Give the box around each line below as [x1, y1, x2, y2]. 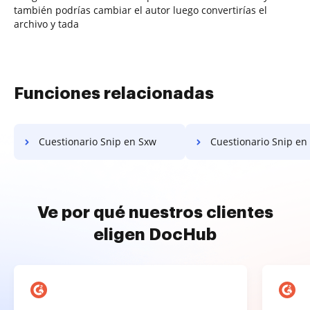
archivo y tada [14, 17, 79, 30]
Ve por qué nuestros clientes [37, 203, 273, 221]
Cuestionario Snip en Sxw [39, 134, 156, 148]
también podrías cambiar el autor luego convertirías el [14, 3, 267, 17]
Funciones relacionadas [14, 84, 214, 102]
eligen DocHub [93, 226, 217, 243]
